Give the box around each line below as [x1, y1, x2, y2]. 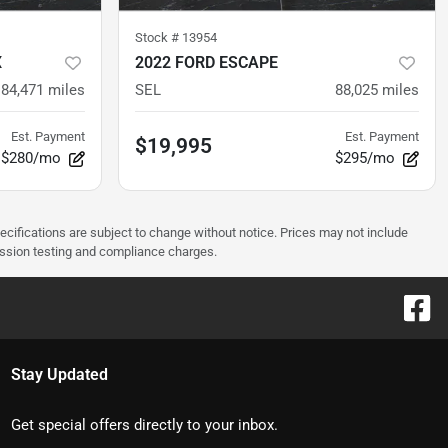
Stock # [135, 29, 182, 45]
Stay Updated [10, 364, 108, 384]
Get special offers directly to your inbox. [10, 415, 278, 434]
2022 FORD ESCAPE [135, 52, 278, 72]
